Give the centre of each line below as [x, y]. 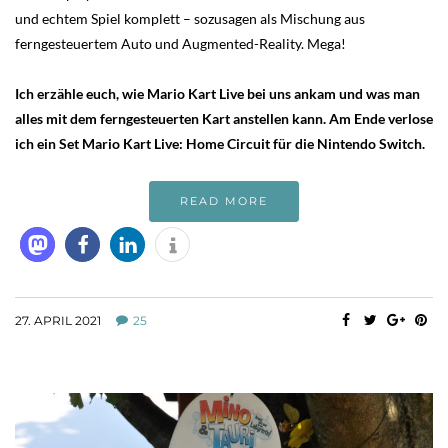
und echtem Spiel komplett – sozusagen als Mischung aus [190, 19]
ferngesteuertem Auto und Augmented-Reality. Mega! [180, 44]
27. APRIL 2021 [58, 321]
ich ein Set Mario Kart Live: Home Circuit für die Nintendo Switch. [220, 144]
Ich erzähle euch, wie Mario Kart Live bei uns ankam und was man [217, 94]
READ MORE [224, 201]
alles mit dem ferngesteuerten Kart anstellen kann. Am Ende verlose [224, 119]
